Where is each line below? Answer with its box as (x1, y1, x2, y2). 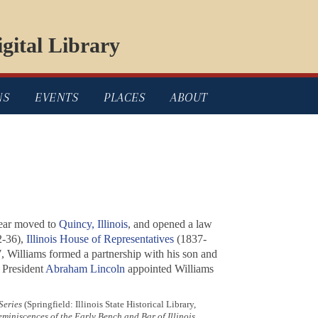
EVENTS (35, 90, 78, 105)
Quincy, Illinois (58, 218, 128, 231)
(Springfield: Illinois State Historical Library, (21, 299, 196, 310)
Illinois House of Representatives (26, 233, 174, 246)
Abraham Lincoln (45, 263, 125, 275)
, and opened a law (127, 218, 212, 231)
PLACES (104, 90, 145, 105)
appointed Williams (124, 263, 214, 275)
